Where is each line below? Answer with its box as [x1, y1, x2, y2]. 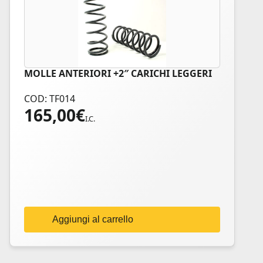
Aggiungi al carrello [52, 214, 133, 224]
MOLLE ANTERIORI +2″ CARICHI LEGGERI [24, 67, 212, 80]
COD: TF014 [24, 92, 75, 105]
